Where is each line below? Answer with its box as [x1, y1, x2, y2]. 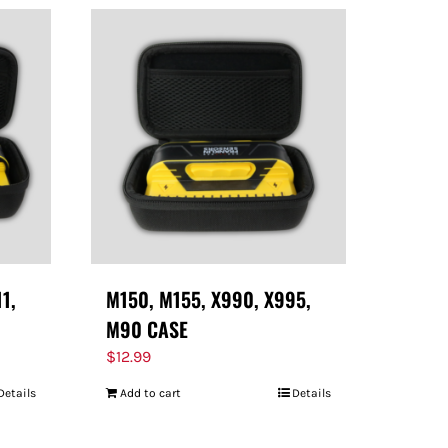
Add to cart [120, 386, 181, 400]
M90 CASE [106, 314, 188, 344]
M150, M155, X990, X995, [106, 284, 311, 314]
